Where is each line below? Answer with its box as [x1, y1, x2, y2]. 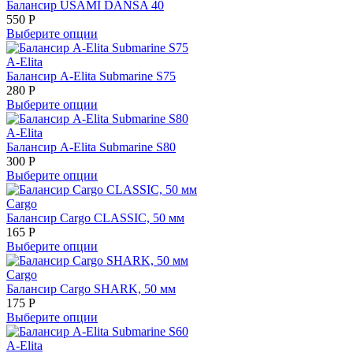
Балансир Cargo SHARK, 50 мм [6, 281, 176, 295]
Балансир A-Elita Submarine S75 [6, 69, 176, 83]
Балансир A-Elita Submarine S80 [6, 139, 176, 154]
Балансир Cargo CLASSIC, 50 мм [6, 210, 184, 225]
